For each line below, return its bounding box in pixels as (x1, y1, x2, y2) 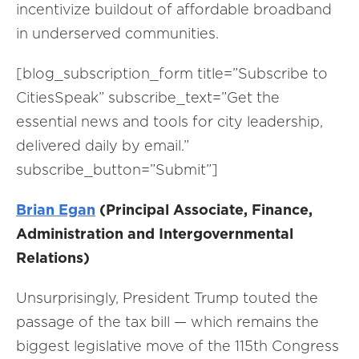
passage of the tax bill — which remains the (16, 313, 319, 330)
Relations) (16, 249, 90, 266)
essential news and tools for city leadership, (16, 113, 323, 130)
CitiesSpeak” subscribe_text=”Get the (16, 89, 280, 106)
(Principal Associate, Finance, (95, 201, 313, 218)
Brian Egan (16, 201, 95, 218)
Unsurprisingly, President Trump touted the (16, 289, 318, 306)
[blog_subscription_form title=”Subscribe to (16, 65, 328, 82)
